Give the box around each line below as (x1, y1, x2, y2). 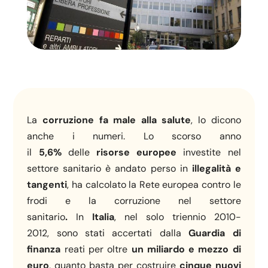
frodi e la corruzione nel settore (27, 194, 241, 208)
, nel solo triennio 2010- (114, 211, 241, 224)
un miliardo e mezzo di (131, 243, 241, 256)
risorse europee (96, 146, 177, 159)
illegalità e (191, 162, 241, 175)
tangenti (27, 178, 68, 191)
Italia (92, 211, 115, 224)
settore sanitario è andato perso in (27, 162, 192, 175)
